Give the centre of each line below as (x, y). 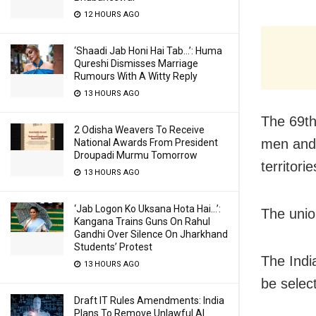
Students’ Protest (113, 247)
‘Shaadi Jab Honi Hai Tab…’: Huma (148, 51)
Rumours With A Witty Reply (136, 76)
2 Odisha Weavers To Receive (139, 130)
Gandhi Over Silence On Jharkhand (151, 234)
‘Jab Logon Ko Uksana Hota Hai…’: (147, 209)
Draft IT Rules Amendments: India (149, 300)
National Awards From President (146, 142)
